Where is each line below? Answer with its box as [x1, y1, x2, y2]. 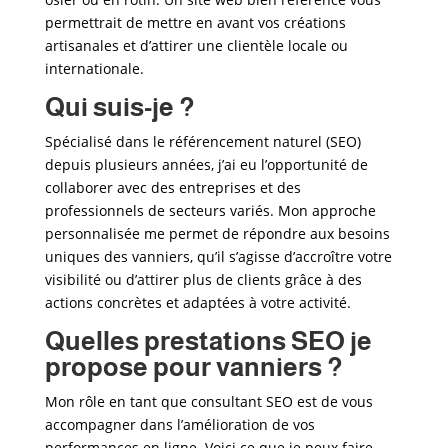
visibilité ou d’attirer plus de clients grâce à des [44, 270, 362, 289]
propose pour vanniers [44, 352, 322, 381]
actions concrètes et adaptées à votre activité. [44, 293, 351, 312]
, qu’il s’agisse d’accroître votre [189, 247, 392, 266]
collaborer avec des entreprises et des [44, 178, 301, 197]
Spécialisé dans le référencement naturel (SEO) [44, 132, 361, 151]
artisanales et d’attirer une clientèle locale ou [44, 36, 348, 55]
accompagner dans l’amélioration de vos [44, 415, 315, 434]
